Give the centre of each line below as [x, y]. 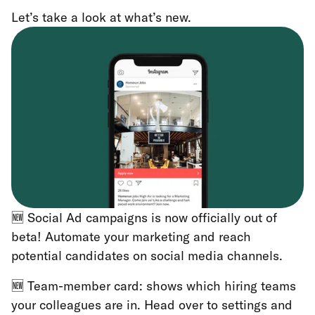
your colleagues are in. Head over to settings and [152, 304]
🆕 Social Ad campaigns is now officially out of [144, 217]
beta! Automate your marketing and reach [131, 236]
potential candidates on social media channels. [147, 255]
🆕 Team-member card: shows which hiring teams [154, 285]
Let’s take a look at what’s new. [101, 17]
